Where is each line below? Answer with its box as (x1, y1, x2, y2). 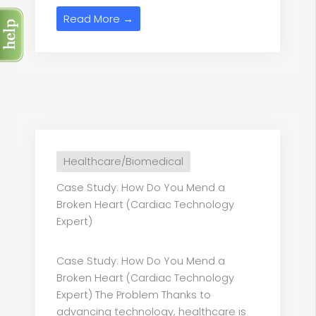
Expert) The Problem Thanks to (56, 288, 211, 303)
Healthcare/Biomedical (63, 154, 183, 169)
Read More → (63, 11, 133, 27)
